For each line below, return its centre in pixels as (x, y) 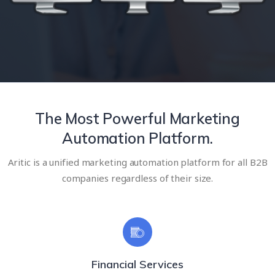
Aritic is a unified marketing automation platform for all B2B (137, 162)
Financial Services (137, 264)
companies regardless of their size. (137, 178)
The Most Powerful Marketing (137, 118)
